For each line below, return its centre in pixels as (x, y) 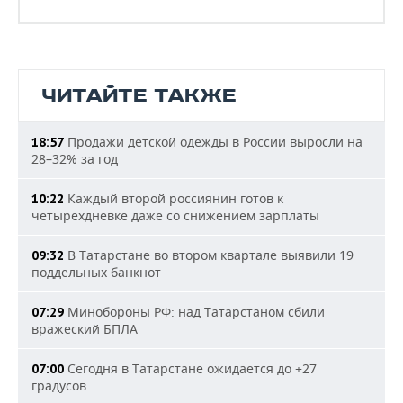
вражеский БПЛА (85, 329)
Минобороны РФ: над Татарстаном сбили (194, 312)
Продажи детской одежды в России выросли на (213, 142)
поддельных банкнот (96, 273)
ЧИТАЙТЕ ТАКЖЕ (139, 96)
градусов (59, 386)
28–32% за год (75, 159)
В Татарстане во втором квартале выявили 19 (209, 255)
